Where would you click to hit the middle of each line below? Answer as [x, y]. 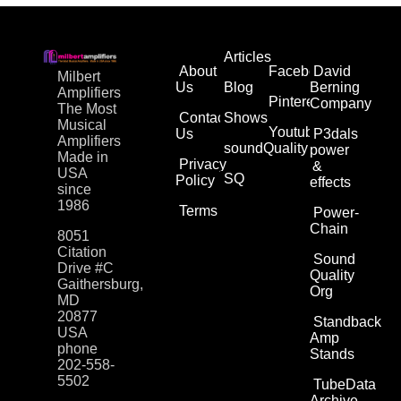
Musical [82, 125]
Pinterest [296, 102]
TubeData [344, 385]
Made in [83, 158]
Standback [347, 322]
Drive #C [85, 269]
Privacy [203, 165]
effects [330, 183]
